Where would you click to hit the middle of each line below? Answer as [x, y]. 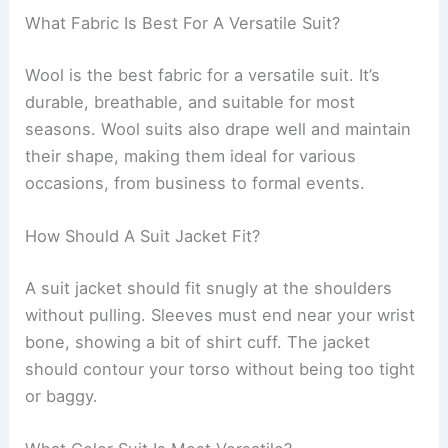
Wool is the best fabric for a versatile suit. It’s [203, 75]
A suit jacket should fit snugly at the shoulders [209, 287]
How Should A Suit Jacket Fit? [143, 236]
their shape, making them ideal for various [191, 156]
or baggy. [62, 395]
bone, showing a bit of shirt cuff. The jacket [198, 341]
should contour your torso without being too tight [220, 368]
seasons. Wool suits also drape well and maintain [218, 129]
